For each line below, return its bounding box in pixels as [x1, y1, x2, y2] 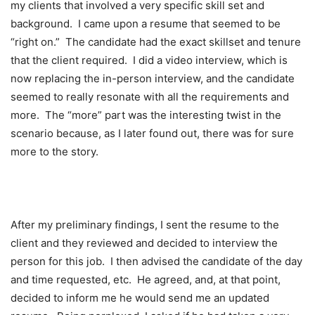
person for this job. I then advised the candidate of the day [11, 254, 302, 268]
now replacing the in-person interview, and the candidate [11, 71, 295, 85]
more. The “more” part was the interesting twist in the [11, 108, 281, 122]
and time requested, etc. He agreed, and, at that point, [11, 272, 281, 286]
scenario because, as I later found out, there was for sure [11, 126, 294, 140]
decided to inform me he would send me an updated [11, 290, 269, 304]
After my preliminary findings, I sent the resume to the [11, 217, 279, 231]
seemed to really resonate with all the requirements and [11, 89, 289, 103]
